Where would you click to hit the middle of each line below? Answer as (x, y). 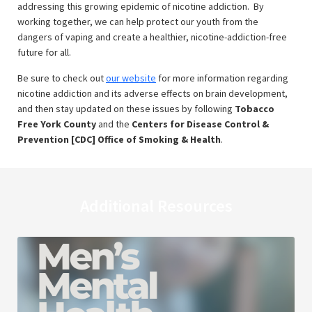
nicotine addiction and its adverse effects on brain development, (153, 93)
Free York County (57, 124)
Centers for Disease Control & (199, 124)
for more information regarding (222, 78)
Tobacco (255, 109)
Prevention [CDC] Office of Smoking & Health (119, 139)
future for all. (44, 52)
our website (131, 78)
